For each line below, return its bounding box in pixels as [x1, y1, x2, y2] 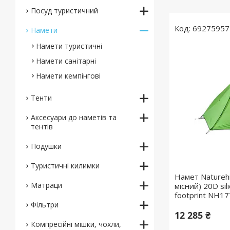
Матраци [31, 180, 62, 190]
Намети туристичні [36, 41, 102, 51]
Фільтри [31, 200, 59, 209]
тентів [31, 122, 53, 131]
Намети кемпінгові [36, 71, 101, 81]
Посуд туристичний [31, 6, 98, 15]
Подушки [31, 141, 62, 151]
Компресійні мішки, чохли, [31, 219, 121, 229]
